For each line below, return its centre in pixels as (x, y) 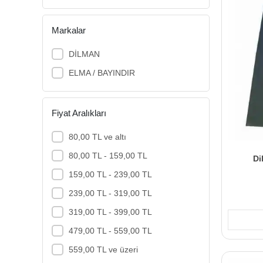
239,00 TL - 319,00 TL (110, 193)
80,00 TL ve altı (97, 136)
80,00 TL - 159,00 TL (108, 155)
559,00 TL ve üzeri (103, 249)
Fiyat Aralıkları (79, 113)
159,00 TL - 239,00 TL (110, 174)
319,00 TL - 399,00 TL (110, 212)
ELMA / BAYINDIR (102, 73)
